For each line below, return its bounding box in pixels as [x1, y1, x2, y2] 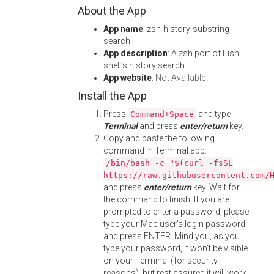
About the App [78, 4, 146, 17]
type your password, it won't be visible [103, 243, 248, 253]
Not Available [155, 73, 206, 83]
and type [196, 109, 231, 119]
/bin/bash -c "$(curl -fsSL [106, 158, 233, 168]
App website [103, 73, 152, 83]
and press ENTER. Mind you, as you [103, 231, 240, 241]
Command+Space [130, 109, 194, 119]
